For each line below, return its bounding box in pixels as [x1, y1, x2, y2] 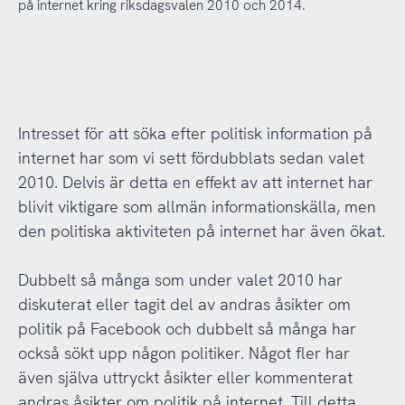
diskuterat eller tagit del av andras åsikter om [17, 293, 351, 315]
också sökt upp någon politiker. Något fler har [17, 342, 350, 363]
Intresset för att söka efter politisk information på [17, 122, 372, 144]
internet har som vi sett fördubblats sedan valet [17, 146, 364, 168]
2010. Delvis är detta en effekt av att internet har [17, 171, 372, 193]
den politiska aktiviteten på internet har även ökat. [17, 220, 385, 241]
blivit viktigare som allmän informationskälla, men [17, 195, 376, 217]
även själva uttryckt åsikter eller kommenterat [17, 366, 353, 388]
